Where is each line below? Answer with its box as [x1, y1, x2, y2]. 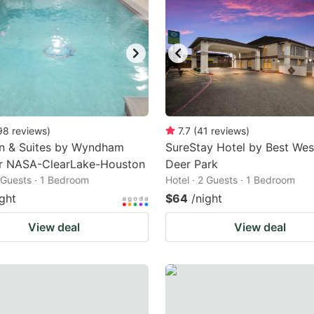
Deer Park [165, 157, 218, 171]
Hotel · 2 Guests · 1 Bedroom [165, 174, 295, 186]
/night [191, 191, 222, 205]
